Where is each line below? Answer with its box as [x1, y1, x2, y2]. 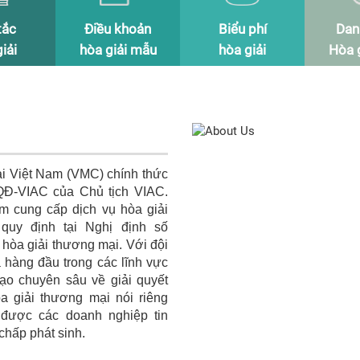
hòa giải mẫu [79, 42, 157, 58]
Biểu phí [218, 21, 267, 37]
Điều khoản [84, 21, 151, 37]
